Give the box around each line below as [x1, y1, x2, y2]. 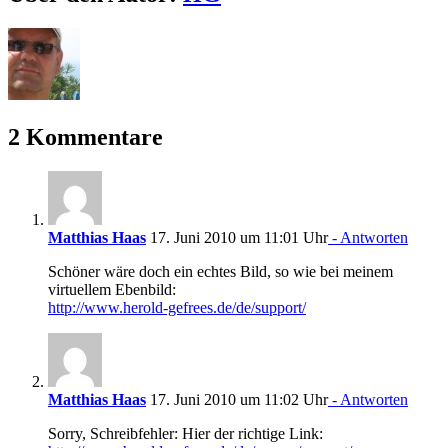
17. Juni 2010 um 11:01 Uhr [146, 228, 328, 246]
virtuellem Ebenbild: [48, 280, 176, 298]
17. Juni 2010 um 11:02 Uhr [146, 390, 328, 408]
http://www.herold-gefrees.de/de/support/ [48, 298, 306, 316]
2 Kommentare [8, 123, 163, 150]
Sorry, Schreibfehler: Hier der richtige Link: [48, 424, 323, 442]
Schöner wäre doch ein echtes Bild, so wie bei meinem [48, 262, 393, 280]
